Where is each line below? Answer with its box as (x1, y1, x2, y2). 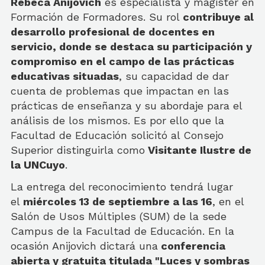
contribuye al (180, 11, 254, 23)
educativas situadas (11, 70, 119, 82)
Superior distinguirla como (11, 144, 145, 156)
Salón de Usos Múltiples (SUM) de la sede (11, 210, 227, 222)
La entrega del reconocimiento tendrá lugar (11, 180, 233, 193)
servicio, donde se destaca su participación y (11, 40, 252, 53)
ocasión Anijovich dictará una (11, 240, 158, 252)
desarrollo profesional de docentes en (11, 25, 215, 38)
